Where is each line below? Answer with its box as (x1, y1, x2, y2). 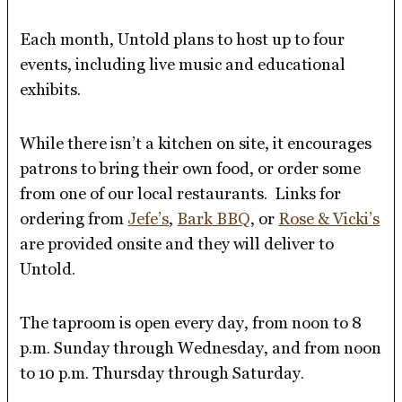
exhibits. (20, 79, 82, 99)
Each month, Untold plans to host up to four (20, 29, 345, 48)
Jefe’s (127, 208, 170, 228)
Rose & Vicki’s (278, 208, 380, 228)
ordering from (20, 208, 128, 228)
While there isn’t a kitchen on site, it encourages (20, 133, 372, 153)
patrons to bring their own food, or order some (20, 158, 362, 178)
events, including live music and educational (20, 54, 346, 74)
